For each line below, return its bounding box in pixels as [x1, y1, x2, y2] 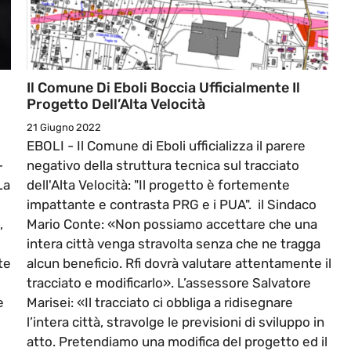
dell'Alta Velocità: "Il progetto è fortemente [27, 177, 290, 194]
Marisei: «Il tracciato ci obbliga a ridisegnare [27, 295, 293, 311]
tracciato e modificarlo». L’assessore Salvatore [27, 275, 311, 291]
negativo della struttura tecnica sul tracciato [27, 157, 299, 174]
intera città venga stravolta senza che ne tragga [27, 236, 320, 252]
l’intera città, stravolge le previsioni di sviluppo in [27, 314, 324, 331]
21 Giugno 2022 [27, 121, 101, 134]
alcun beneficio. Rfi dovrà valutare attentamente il [27, 255, 331, 272]
